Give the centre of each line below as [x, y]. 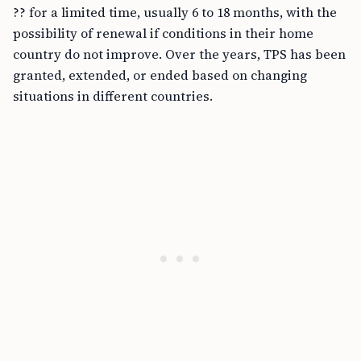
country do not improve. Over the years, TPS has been [179, 54]
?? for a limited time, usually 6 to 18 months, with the [175, 12]
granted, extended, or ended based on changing [160, 75]
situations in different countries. [113, 96]
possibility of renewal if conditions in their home [163, 33]
